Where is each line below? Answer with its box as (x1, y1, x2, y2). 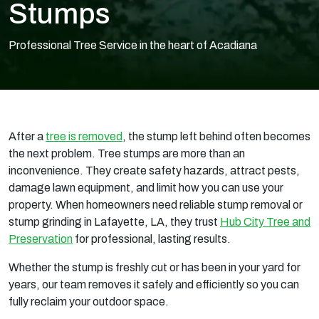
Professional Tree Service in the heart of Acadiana (9, 39, 257, 51)
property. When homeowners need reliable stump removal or (9, 199, 303, 211)
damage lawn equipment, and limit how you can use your (9, 182, 283, 194)
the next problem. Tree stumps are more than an (9, 147, 245, 159)
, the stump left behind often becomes (122, 130, 310, 142)
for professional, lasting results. (73, 233, 231, 245)
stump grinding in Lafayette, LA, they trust (9, 216, 220, 228)
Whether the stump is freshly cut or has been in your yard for (9, 261, 300, 273)
